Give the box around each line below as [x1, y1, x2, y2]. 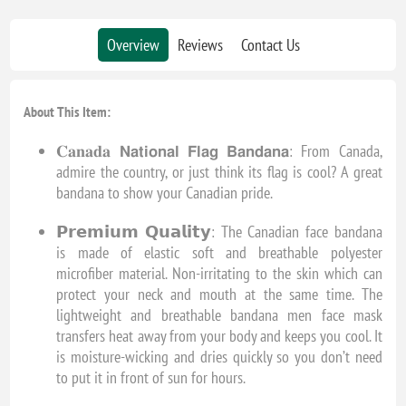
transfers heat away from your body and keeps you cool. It [56, 325, 382, 347]
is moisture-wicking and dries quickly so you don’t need [56, 346, 382, 368]
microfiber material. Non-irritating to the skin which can [56, 263, 382, 285]
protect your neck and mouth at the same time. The [56, 284, 382, 305]
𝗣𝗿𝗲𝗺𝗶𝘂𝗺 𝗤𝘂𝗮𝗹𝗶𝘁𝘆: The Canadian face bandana [56, 221, 382, 243]
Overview [106, 34, 159, 56]
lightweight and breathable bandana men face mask [56, 304, 382, 326]
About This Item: [24, 102, 111, 121]
